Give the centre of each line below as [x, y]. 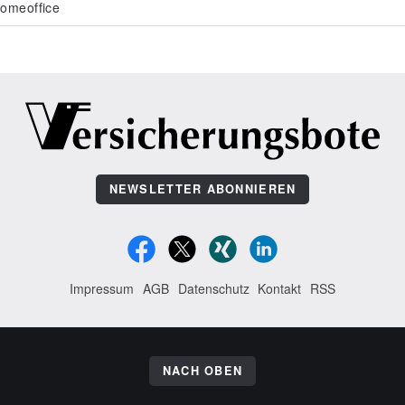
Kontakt [280, 288]
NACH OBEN [202, 371]
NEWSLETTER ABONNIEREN [202, 189]
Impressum [102, 288]
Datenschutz [213, 288]
